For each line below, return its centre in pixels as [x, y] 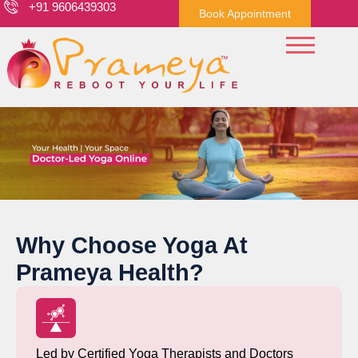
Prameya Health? [110, 273]
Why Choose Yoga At [132, 246]
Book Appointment [245, 14]
